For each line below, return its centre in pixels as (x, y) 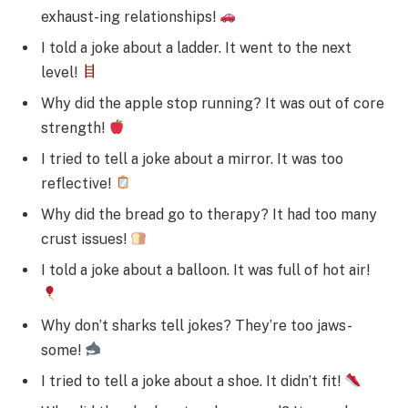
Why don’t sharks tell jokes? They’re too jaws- (197, 325)
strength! (75, 127)
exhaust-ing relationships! (130, 16)
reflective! (78, 183)
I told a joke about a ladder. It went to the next (196, 47)
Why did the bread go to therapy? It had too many (209, 214)
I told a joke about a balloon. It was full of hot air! (205, 270)
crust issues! (86, 239)
